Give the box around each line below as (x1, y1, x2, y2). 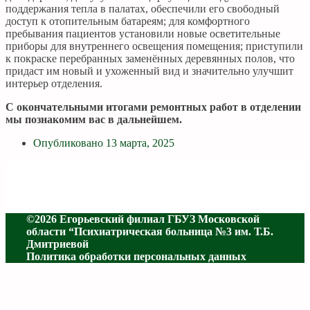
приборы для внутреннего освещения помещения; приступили (6, 40, 303, 52)
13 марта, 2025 (103, 137, 174, 149)
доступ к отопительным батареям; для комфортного (6, 15, 250, 27)
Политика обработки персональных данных (26, 250, 246, 262)
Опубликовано (33, 137, 103, 149)
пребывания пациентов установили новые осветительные (6, 28, 280, 39)
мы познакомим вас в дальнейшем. (6, 113, 182, 125)
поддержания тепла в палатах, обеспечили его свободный (6, 3, 280, 15)
